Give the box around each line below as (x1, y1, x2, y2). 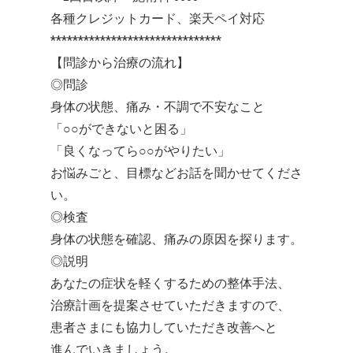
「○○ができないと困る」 (50, 121, 192, 137)
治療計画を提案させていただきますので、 (50, 298, 290, 314)
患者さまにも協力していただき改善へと (50, 320, 277, 336)
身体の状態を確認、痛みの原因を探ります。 (50, 232, 303, 247)
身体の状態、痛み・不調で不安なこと (50, 99, 265, 115)
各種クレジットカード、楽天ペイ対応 (50, 11, 265, 27)
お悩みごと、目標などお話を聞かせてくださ (50, 165, 303, 181)
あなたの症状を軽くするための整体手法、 (50, 276, 290, 292)
